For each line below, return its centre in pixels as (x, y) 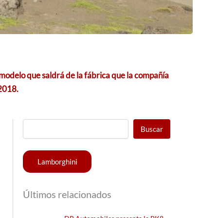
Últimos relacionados (67, 194)
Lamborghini (57, 161)
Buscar (152, 129)
